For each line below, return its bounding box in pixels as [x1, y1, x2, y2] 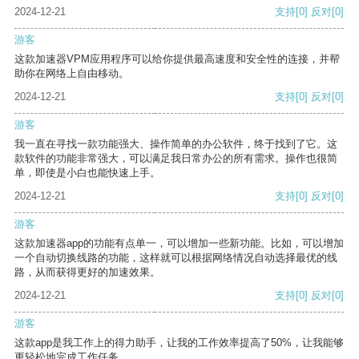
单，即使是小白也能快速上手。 [14, 167, 160, 179]
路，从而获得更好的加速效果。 [14, 266, 160, 279]
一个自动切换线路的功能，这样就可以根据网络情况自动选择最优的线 [14, 252, 337, 264]
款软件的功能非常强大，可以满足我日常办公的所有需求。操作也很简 [14, 152, 337, 165]
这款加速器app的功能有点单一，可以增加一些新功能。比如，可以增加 [14, 237, 344, 250]
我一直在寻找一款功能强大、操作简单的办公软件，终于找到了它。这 [14, 138, 337, 151]
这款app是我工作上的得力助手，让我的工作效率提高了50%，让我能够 [14, 337, 344, 349]
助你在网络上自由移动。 [14, 67, 129, 80]
